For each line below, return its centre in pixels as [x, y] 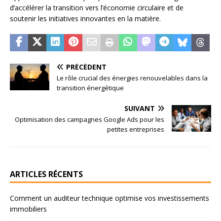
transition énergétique [90, 88]
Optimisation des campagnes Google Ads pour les [90, 120]
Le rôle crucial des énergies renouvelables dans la [132, 78]
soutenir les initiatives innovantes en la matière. [85, 19]
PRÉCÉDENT [86, 67]
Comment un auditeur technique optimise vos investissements [110, 198]
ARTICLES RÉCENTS [46, 174]
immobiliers [28, 209]
